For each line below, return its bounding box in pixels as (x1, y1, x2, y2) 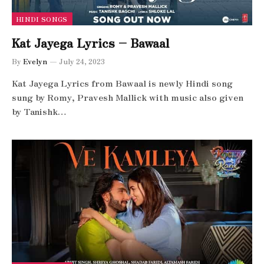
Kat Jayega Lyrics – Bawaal (12, 34, 170, 51)
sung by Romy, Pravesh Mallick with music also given (12, 91, 243, 103)
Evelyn (23, 56, 47, 66)
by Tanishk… (12, 105, 67, 117)
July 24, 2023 (59, 56, 105, 66)
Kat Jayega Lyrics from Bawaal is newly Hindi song (12, 77, 233, 89)
